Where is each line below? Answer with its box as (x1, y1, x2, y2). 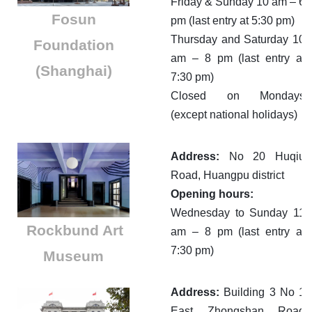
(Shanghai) (35, 62, 112, 79)
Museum (43, 248, 104, 265)
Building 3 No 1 (219, 286, 305, 299)
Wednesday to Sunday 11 (171, 207, 305, 219)
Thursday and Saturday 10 (171, 33, 305, 46)
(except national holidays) (171, 109, 297, 121)
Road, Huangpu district (171, 169, 284, 182)
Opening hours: (171, 188, 253, 201)
